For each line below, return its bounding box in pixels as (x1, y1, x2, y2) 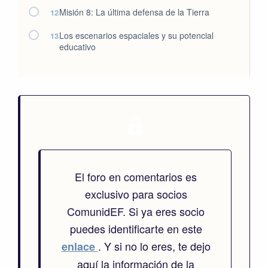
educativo (59, 41, 96, 53)
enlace (61, 239, 98, 254)
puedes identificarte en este (69, 221, 202, 236)
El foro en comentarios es (75, 169, 197, 184)
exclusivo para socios (84, 186, 187, 202)
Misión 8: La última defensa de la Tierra (59, 6, 209, 18)
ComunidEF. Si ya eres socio (67, 203, 205, 219)
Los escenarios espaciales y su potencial (59, 29, 214, 41)
